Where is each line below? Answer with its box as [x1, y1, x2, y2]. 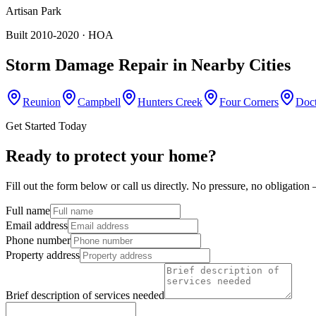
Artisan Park [6, 5, 61, 18]
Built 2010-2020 [6, 29, 79, 42]
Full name [6, 204, 50, 217]
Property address [6, 248, 80, 261]
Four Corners [219, 95, 279, 108]
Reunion [23, 95, 61, 108]
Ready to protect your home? [6, 146, 217, 165]
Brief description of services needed [6, 288, 164, 301]
